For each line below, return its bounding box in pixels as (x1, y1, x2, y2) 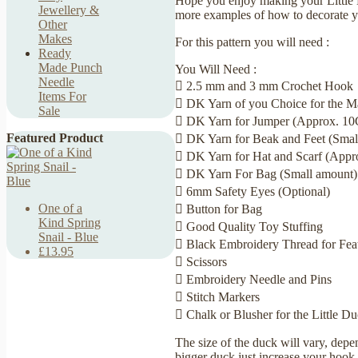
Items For (38, 89, 86, 103)
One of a (38, 201, 82, 215)
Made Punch (38, 61, 102, 74)
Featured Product (6, 131, 103, 145)
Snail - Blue (38, 230, 98, 244)
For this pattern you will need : (175, 34, 329, 49)
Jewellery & (38, 3, 99, 17)
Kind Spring (38, 216, 101, 229)
